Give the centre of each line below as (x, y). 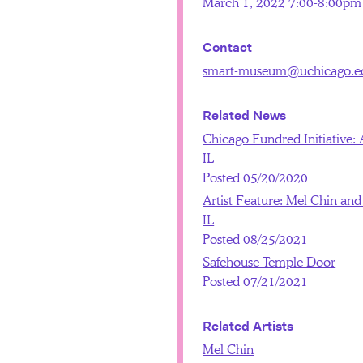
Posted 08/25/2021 (256, 239)
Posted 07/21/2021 (256, 281)
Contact (228, 48)
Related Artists (248, 327)
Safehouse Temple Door (269, 262)
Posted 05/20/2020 (256, 177)
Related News (245, 116)
